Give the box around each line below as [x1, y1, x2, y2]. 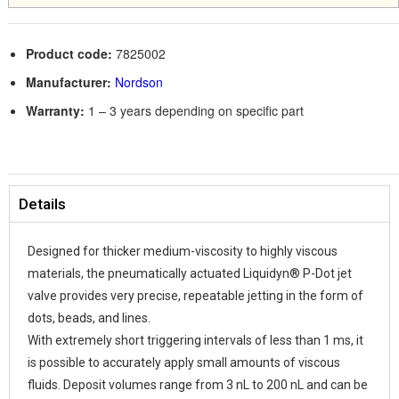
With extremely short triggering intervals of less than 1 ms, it [28, 333, 363, 348]
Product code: [25, 45, 112, 63]
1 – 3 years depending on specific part [84, 102, 304, 120]
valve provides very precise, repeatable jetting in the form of [28, 289, 363, 304]
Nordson [114, 73, 163, 92]
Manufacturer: [25, 73, 111, 92]
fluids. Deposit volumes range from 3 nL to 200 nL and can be [28, 378, 368, 393]
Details [19, 195, 66, 214]
